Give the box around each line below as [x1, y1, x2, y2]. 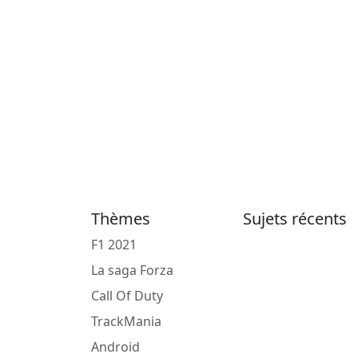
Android [91, 338, 140, 356]
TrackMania [91, 312, 161, 330]
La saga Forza [91, 261, 173, 279]
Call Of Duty [91, 287, 163, 304]
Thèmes [91, 208, 150, 229]
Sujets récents [243, 208, 347, 229]
